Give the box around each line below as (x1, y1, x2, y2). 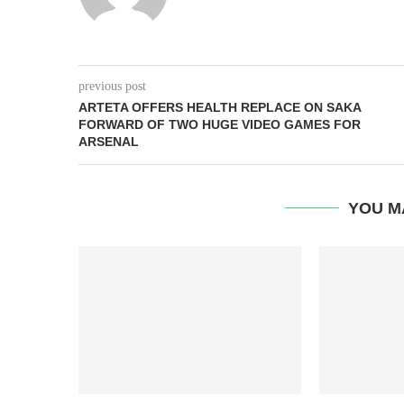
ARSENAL (78, 134, 139, 149)
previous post (78, 79, 146, 93)
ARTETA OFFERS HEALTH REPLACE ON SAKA (78, 100, 361, 115)
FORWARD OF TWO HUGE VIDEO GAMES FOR (78, 117, 361, 132)
